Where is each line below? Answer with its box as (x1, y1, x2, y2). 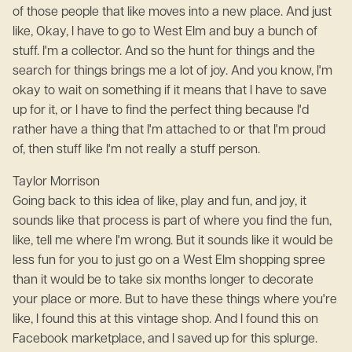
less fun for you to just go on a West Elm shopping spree (13, 255, 325, 267)
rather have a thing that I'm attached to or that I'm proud (13, 124, 325, 137)
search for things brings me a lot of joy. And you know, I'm (13, 65, 332, 78)
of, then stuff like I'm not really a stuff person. (13, 144, 260, 156)
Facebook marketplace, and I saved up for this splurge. (13, 333, 317, 346)
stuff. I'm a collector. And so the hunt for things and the (13, 46, 315, 58)
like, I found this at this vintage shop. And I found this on (13, 313, 318, 326)
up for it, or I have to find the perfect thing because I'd (13, 104, 309, 117)
